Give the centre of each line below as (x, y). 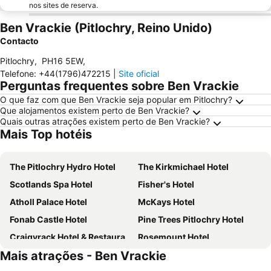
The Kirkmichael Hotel (183, 167)
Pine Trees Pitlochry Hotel (191, 219)
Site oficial (139, 73)
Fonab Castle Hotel (48, 219)
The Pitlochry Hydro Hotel (63, 167)
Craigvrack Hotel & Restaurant (67, 237)
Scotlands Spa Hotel (51, 184)
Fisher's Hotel (166, 184)
